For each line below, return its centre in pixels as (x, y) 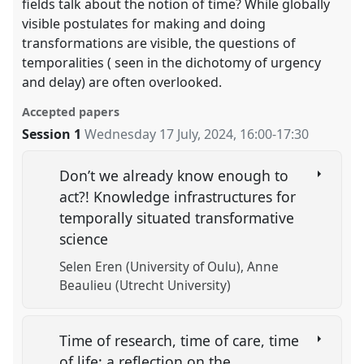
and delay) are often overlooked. (122, 82)
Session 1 (52, 134)
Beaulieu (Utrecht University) (145, 285)
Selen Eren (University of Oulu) (150, 266)
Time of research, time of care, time (180, 341)
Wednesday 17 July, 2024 (159, 134)
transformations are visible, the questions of (159, 43)
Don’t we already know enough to (174, 176)
